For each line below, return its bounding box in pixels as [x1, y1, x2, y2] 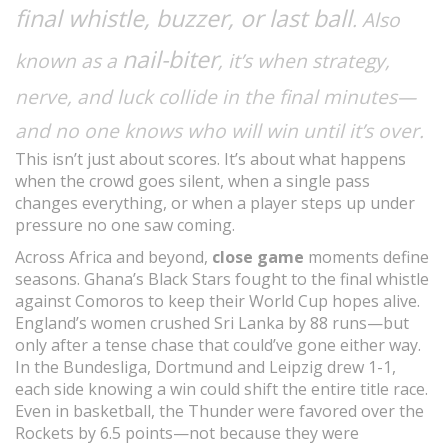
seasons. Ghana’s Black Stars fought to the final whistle [15, 268, 429, 290]
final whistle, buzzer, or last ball [15, 2, 352, 34]
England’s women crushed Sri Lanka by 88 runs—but [15, 312, 409, 334]
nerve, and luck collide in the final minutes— [15, 83, 416, 110]
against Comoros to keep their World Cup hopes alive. [15, 290, 420, 312]
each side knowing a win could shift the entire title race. [15, 378, 428, 400]
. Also [352, 6, 400, 33]
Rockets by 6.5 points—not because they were [15, 422, 359, 444]
